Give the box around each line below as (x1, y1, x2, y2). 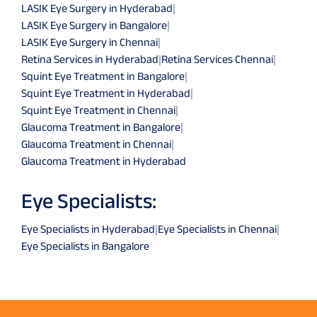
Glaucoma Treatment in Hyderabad (21, 154, 186, 167)
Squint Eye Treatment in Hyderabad (21, 86, 190, 99)
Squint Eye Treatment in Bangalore (21, 69, 185, 82)
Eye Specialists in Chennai (158, 222, 277, 235)
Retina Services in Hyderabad (21, 52, 158, 65)
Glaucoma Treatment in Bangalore (21, 120, 180, 133)
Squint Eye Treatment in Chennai (21, 103, 175, 116)
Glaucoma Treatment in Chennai (21, 137, 171, 150)
